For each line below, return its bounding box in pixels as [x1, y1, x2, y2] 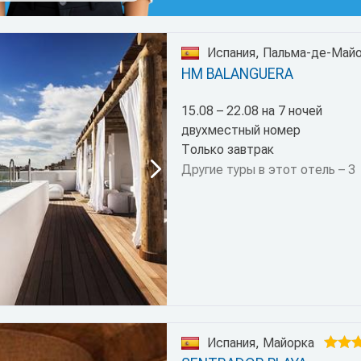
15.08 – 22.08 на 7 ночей [180, 103, 322, 119]
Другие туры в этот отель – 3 [180, 162, 355, 178]
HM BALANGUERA [180, 65, 293, 83]
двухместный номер [180, 122, 301, 139]
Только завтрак [180, 142, 274, 158]
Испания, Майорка [206, 335, 314, 351]
